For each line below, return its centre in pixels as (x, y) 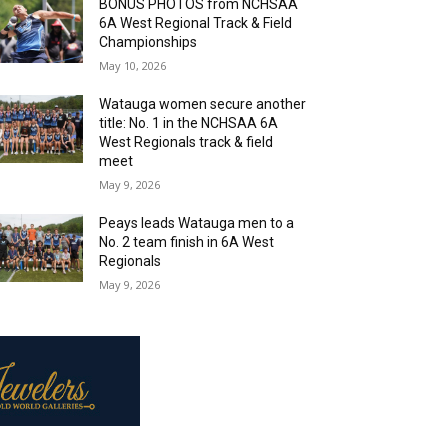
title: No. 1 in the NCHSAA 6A (189, 123)
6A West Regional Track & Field (196, 23)
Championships (148, 42)
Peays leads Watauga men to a (197, 223)
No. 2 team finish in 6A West (187, 242)
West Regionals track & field (186, 142)
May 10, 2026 (133, 65)
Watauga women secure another (203, 104)
